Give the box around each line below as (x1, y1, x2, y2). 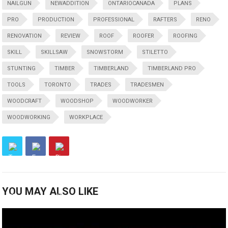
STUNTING (7, 65, 36, 72)
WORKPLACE (69, 114, 103, 121)
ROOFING (173, 33, 198, 40)
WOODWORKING (7, 114, 51, 121)
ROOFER (133, 33, 155, 40)
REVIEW (61, 33, 81, 40)
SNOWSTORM (87, 49, 124, 56)
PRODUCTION (38, 16, 75, 23)
